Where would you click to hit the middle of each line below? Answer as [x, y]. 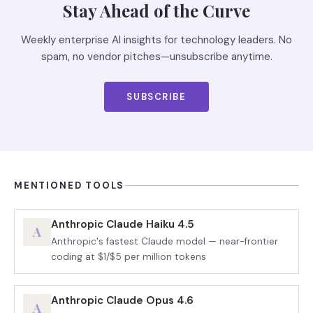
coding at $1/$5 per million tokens [129, 257]
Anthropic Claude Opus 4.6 [122, 300]
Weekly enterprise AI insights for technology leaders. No [156, 40]
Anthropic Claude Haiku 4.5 [123, 224]
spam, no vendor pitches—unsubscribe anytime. [156, 57]
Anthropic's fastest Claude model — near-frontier [165, 241]
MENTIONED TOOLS [70, 185]
